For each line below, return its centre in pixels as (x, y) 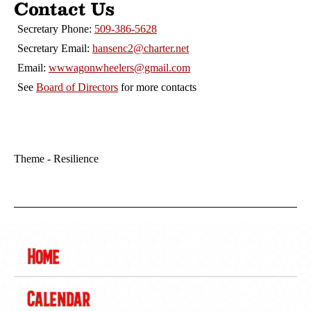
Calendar (59, 298)
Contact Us (64, 11)
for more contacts (157, 87)
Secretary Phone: (56, 29)
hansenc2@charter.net (141, 49)
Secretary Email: (55, 49)
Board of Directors (77, 87)
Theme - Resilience (56, 159)
